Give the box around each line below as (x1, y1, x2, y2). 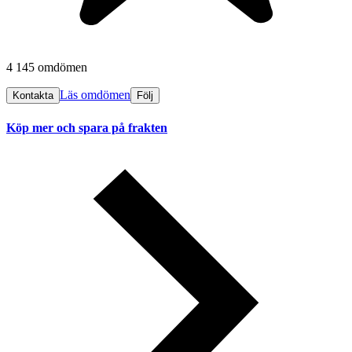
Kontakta (13, 90, 53, 102)
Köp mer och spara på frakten (6, 120, 167, 134)
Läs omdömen (60, 88, 130, 102)
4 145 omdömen (6, 60, 87, 75)
